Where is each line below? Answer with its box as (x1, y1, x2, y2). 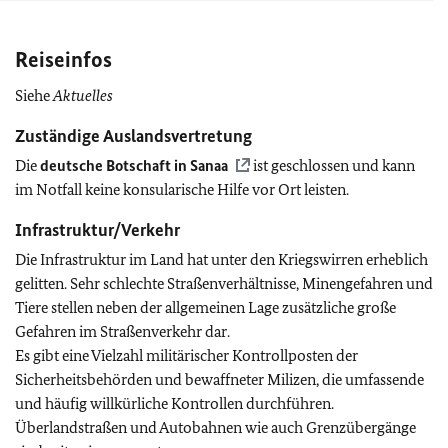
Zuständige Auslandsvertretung (15, 125, 252, 147)
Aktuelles (53, 86, 113, 105)
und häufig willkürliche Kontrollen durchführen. (15, 394, 334, 413)
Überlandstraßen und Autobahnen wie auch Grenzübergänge (15, 418, 416, 437)
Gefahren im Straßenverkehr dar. (15, 322, 230, 341)
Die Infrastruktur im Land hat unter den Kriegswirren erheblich (15, 250, 428, 269)
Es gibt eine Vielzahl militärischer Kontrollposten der (15, 346, 358, 365)
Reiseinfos (15, 46, 112, 73)
